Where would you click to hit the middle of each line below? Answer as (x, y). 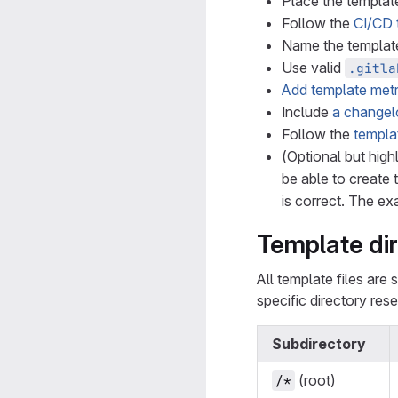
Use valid (313, 68)
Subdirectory (319, 344)
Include (307, 112)
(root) (315, 380)
